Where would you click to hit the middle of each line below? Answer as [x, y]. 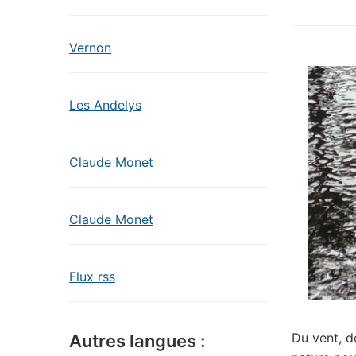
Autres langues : [137, 341]
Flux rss [92, 277]
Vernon [90, 48]
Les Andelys [105, 105]
